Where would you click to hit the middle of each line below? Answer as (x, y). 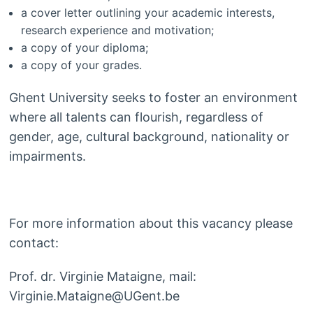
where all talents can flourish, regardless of (136, 117)
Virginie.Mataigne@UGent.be (94, 296)
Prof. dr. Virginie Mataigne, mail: (102, 277)
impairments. (47, 156)
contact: (34, 243)
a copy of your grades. (82, 65)
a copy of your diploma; (85, 48)
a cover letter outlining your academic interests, (148, 13)
